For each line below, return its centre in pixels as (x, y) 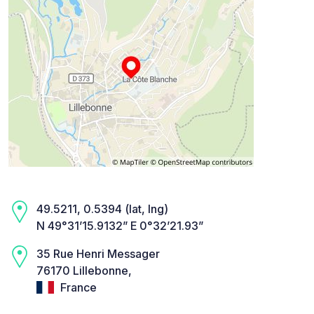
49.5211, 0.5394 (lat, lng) (102, 209)
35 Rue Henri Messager (98, 253)
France (77, 287)
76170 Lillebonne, (84, 270)
